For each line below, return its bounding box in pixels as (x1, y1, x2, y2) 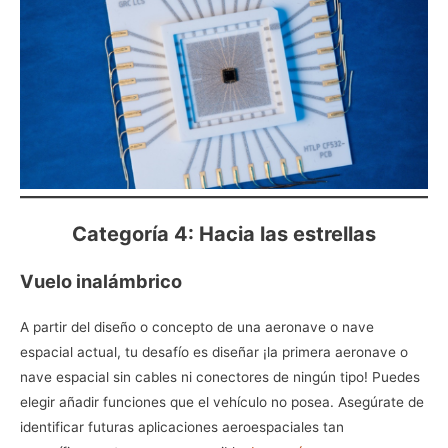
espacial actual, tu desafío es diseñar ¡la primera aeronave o (20, 343, 408, 360)
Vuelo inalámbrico (20, 269, 182, 292)
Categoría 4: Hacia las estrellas (72, 221, 376, 246)
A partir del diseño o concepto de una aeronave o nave (20, 318, 374, 335)
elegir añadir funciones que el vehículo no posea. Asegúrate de (20, 393, 424, 410)
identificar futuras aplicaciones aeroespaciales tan (20, 418, 344, 435)
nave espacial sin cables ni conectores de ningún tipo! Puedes (20, 368, 420, 385)
